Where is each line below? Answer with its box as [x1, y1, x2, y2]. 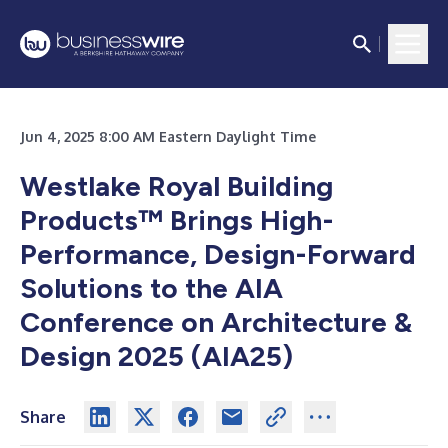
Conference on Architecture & [20, 305, 412, 339]
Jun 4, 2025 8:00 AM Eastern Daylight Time [20, 128, 316, 145]
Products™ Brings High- [20, 203, 334, 237]
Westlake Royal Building [20, 169, 333, 203]
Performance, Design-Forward [20, 237, 416, 271]
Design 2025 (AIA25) [20, 339, 293, 373]
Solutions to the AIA [20, 271, 283, 305]
